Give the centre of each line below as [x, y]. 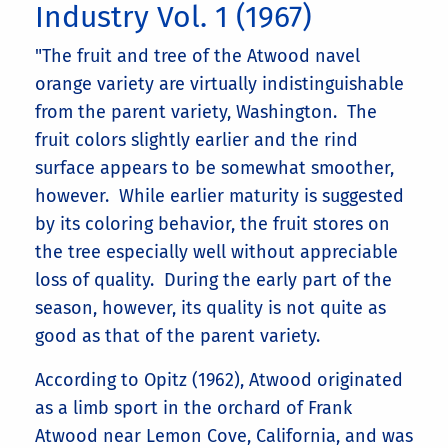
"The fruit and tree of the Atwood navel [197, 56]
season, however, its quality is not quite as [210, 308]
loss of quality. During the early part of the [213, 280]
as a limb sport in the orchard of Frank [193, 408]
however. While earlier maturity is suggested [219, 196]
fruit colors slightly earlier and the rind [196, 140]
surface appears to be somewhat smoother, [214, 168]
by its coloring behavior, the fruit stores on [212, 224]
